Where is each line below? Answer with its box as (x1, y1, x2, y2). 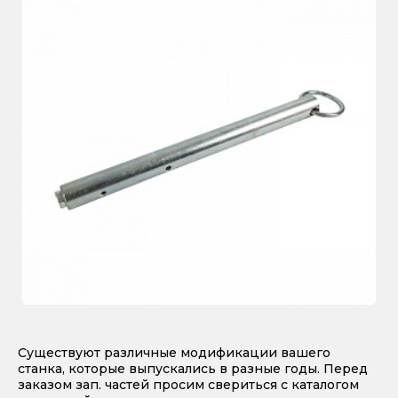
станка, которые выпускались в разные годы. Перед (18, 360, 368, 377)
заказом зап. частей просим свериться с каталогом (18, 376, 359, 393)
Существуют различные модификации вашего (18, 344, 330, 361)
